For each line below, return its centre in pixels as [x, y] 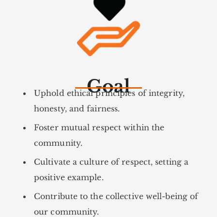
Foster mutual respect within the [99, 127]
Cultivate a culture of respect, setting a [111, 162]
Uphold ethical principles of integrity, [109, 93]
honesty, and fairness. [77, 108]
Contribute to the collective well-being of [116, 196]
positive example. [69, 177]
